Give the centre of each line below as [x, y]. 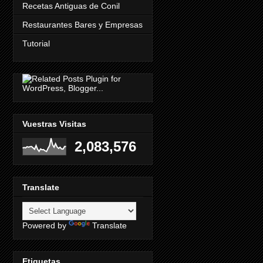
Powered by [45, 225]
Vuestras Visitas [54, 124]
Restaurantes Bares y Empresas [82, 24]
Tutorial [36, 43]
